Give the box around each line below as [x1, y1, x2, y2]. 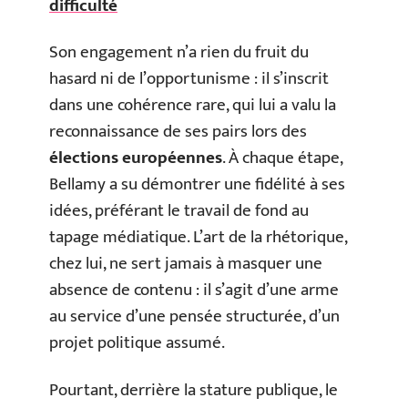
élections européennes [49, 144, 222, 172]
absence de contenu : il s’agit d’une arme [49, 276, 339, 304]
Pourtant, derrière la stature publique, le [49, 375, 338, 404]
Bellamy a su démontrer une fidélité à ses [49, 170, 345, 199]
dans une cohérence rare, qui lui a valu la [49, 91, 336, 119]
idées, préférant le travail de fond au [49, 197, 309, 225]
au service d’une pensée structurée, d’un [49, 302, 340, 331]
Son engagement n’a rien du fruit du [49, 38, 309, 66]
